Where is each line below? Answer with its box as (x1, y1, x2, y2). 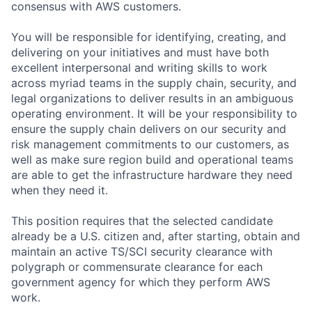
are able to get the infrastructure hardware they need (11, 167, 292, 182)
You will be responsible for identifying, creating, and (11, 29, 286, 44)
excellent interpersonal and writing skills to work (11, 60, 267, 75)
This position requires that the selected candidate (11, 213, 273, 228)
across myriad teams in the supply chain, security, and (11, 75, 297, 90)
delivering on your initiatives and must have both (11, 45, 269, 59)
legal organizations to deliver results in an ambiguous (11, 91, 293, 105)
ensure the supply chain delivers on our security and (11, 121, 286, 136)
